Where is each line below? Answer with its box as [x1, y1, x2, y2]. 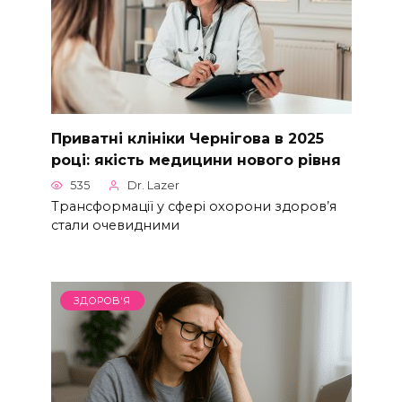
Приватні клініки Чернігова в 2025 [50, 129, 324, 147]
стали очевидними [50, 217, 179, 234]
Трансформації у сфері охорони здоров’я [50, 198, 336, 215]
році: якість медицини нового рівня [50, 151, 341, 169]
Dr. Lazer [127, 179, 179, 193]
